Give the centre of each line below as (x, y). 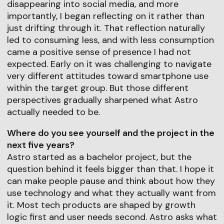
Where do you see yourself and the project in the (110, 133)
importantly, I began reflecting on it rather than (105, 16)
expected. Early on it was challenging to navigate (109, 64)
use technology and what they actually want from (111, 193)
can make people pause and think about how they (111, 181)
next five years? (40, 145)
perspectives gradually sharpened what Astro (102, 100)
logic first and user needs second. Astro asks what (112, 217)
